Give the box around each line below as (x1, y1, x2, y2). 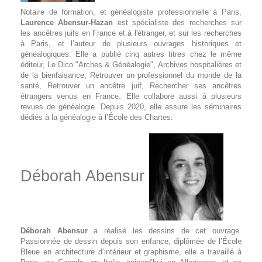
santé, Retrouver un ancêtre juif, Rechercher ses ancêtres (20, 81, 242, 90)
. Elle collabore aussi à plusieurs (119, 92, 242, 101)
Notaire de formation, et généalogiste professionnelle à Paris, (20, 8, 242, 16)
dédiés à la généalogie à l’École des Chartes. (20, 113, 173, 122)
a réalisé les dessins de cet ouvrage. (87, 226, 242, 235)
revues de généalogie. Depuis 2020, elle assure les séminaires (20, 102, 242, 111)
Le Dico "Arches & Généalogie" (47, 60, 153, 69)
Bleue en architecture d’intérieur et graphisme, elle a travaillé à (20, 247, 242, 256)
